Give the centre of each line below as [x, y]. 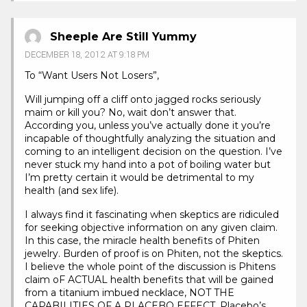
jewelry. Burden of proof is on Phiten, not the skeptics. [154, 254]
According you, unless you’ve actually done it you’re [148, 126]
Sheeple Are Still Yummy [123, 36]
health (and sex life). [72, 191]
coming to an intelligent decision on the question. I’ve [153, 152]
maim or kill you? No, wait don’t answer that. [131, 113]
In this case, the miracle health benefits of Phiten [142, 241]
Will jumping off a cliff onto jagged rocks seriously [143, 100]
